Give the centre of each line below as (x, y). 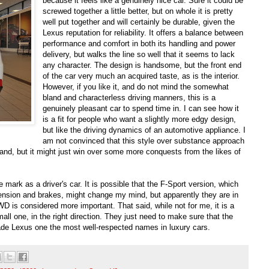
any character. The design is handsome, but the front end (142, 65)
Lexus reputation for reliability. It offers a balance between (143, 33)
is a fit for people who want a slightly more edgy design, (140, 119)
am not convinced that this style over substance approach (144, 141)
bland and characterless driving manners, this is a (129, 98)
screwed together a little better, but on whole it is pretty (138, 11)
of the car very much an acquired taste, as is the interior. (141, 76)
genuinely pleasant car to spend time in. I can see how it (141, 109)
